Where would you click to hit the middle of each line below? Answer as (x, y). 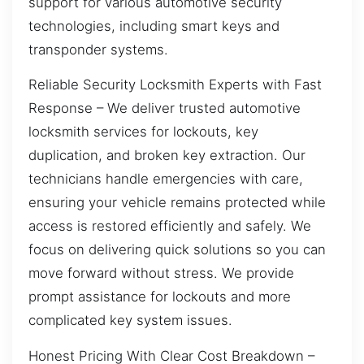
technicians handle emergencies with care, (166, 179)
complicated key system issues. (130, 321)
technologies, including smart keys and (154, 26)
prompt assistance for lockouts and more (160, 297)
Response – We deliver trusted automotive (165, 108)
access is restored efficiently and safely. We (170, 226)
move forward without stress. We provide (161, 273)
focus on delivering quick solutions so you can (177, 250)
